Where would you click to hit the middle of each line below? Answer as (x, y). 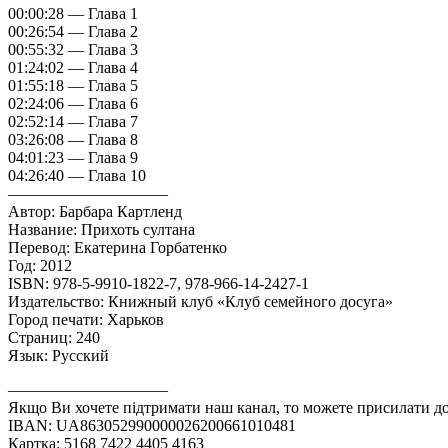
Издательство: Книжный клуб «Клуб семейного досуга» (200, 301)
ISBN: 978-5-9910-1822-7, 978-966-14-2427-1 (158, 283)
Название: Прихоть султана (101, 229)
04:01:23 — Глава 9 (73, 157)
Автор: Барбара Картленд (95, 211)
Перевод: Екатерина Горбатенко (117, 247)
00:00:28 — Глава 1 (73, 13)
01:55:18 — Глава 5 (73, 85)
